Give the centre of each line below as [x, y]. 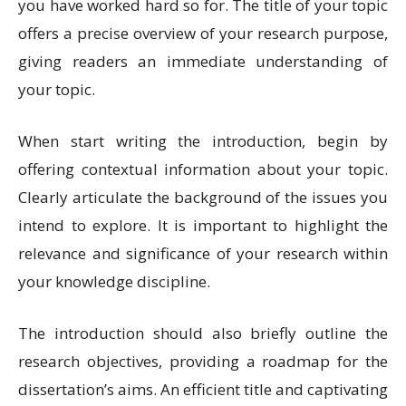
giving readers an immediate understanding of [203, 62]
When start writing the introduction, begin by [203, 141]
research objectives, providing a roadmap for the [203, 362]
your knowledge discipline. [116, 282]
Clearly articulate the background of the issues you [203, 198]
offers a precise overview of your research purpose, [203, 34]
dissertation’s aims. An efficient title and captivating [203, 390]
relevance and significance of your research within [203, 254]
